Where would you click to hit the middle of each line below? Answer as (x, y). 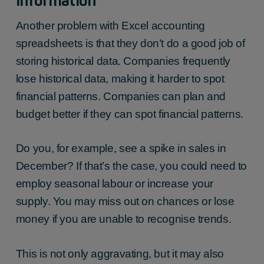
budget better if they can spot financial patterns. (129, 114)
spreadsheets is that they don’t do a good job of (130, 43)
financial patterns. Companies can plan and (121, 96)
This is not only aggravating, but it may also (120, 253)
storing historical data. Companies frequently (123, 61)
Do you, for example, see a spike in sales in (121, 148)
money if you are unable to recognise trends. (123, 219)
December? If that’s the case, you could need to (131, 166)
